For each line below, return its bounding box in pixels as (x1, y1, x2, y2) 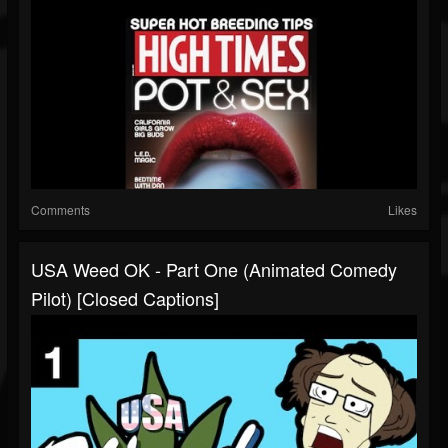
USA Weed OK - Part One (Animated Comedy (31, 256, 397, 283)
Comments (31, 201, 90, 219)
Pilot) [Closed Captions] (31, 285, 219, 312)
